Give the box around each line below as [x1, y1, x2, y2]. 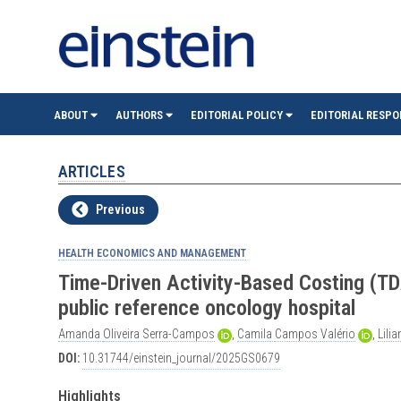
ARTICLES [57, 162, 125, 182]
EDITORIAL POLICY [190, 108, 286, 123]
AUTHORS [115, 108, 166, 123]
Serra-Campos [141, 327, 215, 342]
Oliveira [102, 327, 142, 342]
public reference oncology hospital [57, 295, 355, 321]
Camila [236, 327, 275, 342]
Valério [320, 327, 355, 342]
